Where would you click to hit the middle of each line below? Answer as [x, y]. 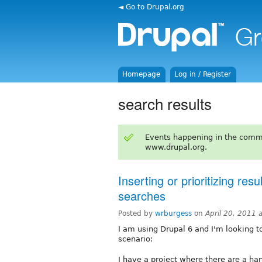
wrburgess [173, 213]
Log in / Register [203, 74]
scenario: [135, 239]
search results [165, 103]
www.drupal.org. [176, 147]
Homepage [142, 74]
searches [142, 195]
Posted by [137, 213]
